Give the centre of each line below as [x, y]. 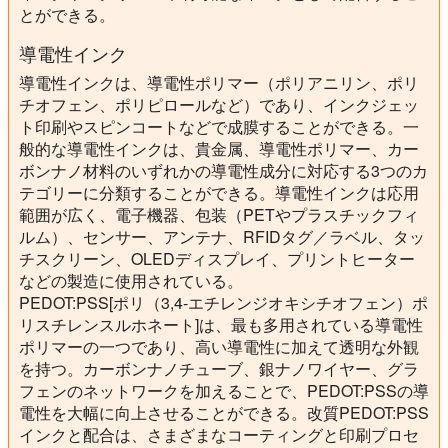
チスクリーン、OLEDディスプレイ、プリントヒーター [217, 258]
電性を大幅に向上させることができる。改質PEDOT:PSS [224, 412]
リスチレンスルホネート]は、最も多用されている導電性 [221, 324]
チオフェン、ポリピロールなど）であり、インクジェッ [219, 104]
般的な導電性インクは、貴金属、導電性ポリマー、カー [219, 148]
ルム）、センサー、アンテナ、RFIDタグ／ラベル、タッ [222, 236]
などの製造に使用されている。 [131, 280]
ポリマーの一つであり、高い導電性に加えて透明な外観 [219, 346]
